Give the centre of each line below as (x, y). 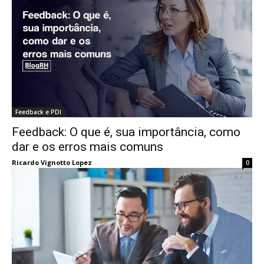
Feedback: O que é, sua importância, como (126, 132)
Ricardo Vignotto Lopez (52, 162)
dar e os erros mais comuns (88, 147)
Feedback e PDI (38, 112)
